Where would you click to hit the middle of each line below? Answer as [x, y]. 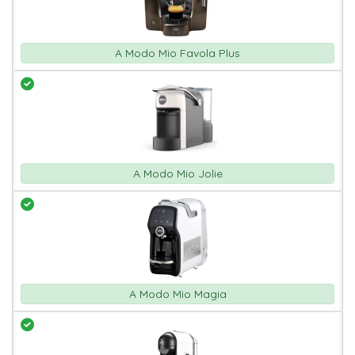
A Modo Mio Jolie [177, 174]
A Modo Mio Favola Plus [177, 53]
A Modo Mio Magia [177, 294]
